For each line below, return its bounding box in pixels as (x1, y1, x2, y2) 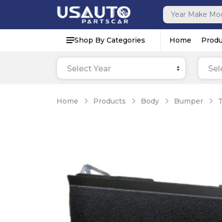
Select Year (67, 63, 111, 73)
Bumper (174, 96, 203, 106)
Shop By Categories (74, 35, 145, 45)
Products (93, 96, 126, 106)
